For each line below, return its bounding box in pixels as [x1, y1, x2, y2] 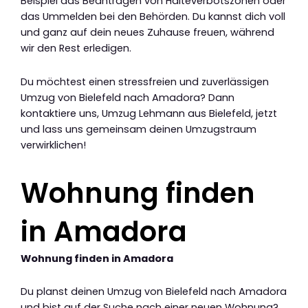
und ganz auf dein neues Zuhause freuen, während [21, 25, 274, 40]
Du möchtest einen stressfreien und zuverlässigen [21, 74, 269, 89]
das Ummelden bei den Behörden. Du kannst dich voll [21, 10, 285, 24]
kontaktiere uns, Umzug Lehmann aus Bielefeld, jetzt [21, 106, 277, 120]
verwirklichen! [21, 137, 86, 152]
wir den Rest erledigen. [21, 41, 131, 56]
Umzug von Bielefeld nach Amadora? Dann [21, 90, 234, 104]
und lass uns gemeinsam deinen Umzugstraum [21, 122, 256, 136]
